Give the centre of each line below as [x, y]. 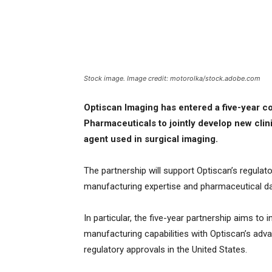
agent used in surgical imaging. [151, 139]
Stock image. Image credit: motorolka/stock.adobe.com [172, 79]
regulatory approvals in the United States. [167, 250]
